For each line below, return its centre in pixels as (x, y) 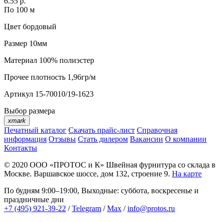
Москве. (19, 174)
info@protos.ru (151, 209)
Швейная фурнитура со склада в (160, 165)
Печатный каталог (35, 130)
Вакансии (146, 139)
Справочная (157, 130)
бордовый (39, 27)
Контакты (21, 148)
